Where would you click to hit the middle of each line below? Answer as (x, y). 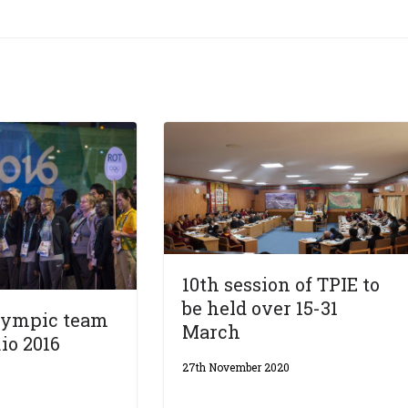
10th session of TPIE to (281, 285)
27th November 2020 (236, 367)
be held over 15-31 (260, 308)
